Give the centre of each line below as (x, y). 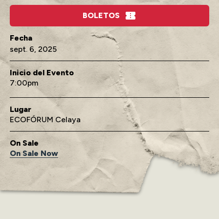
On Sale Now (34, 153)
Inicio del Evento (42, 72)
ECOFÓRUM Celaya (45, 119)
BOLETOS (101, 15)
